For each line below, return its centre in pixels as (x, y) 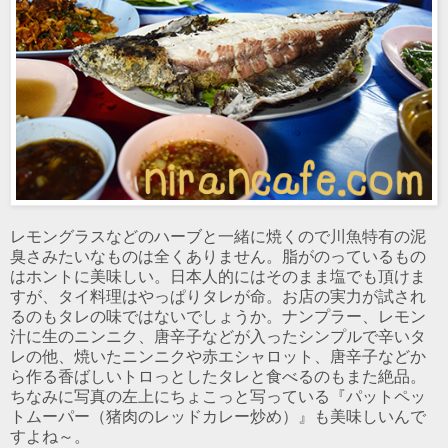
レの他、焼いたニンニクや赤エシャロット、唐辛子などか (218, 356)
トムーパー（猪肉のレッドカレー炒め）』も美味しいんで (218, 416)
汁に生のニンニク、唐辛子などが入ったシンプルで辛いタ (218, 336)
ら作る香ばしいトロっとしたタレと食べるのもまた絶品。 (218, 376)
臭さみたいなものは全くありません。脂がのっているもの (218, 256)
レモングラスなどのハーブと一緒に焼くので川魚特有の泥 (218, 236)
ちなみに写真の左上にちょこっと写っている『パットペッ (218, 396)
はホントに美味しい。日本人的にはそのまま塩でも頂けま (218, 276)
